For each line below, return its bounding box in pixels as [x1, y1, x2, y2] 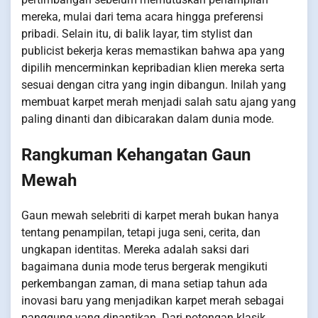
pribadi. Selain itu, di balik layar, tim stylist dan [21, 26, 253, 40]
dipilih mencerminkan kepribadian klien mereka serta [21, 60, 285, 75]
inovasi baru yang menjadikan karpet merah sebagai [21, 293, 284, 307]
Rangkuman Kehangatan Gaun [21, 144, 251, 165]
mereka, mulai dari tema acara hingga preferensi [21, 9, 263, 23]
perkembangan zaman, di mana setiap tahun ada [21, 276, 268, 290]
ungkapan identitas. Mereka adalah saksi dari [21, 242, 249, 256]
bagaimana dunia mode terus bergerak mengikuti [21, 259, 268, 273]
